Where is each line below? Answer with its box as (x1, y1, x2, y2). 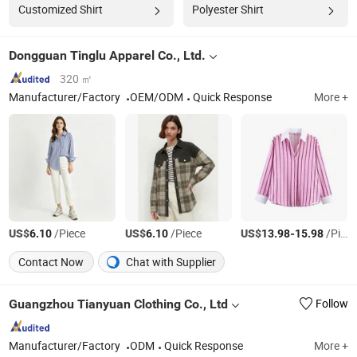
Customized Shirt (18, 2, 103, 17)
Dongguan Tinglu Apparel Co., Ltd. (9, 47, 206, 63)
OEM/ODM (130, 90, 184, 105)
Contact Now (18, 254, 84, 269)
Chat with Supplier (124, 254, 217, 269)
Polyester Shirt (191, 2, 264, 17)
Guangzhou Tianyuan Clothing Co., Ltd (9, 296, 229, 312)
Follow (315, 296, 348, 311)
